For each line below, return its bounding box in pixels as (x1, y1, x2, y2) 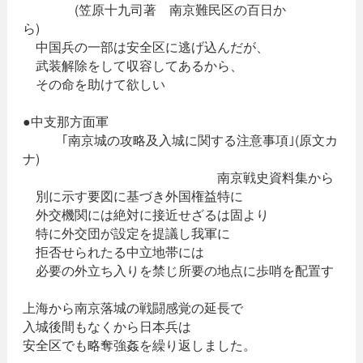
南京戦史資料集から (216, 168, 334, 187)
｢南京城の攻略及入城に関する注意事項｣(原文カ (22, 130, 338, 150)
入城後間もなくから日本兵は (22, 317, 191, 336)
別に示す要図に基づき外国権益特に (22, 186, 243, 206)
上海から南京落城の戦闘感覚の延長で (22, 298, 243, 318)
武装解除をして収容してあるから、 (22, 56, 243, 75)
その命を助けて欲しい (22, 75, 165, 94)
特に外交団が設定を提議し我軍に (22, 224, 230, 243)
